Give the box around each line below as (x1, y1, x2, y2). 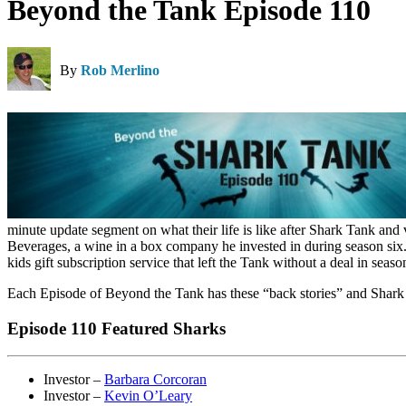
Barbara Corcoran (104, 372, 207, 388)
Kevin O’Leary (104, 388, 192, 404)
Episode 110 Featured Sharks (7, 318, 226, 338)
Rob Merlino (81, 62, 159, 78)
